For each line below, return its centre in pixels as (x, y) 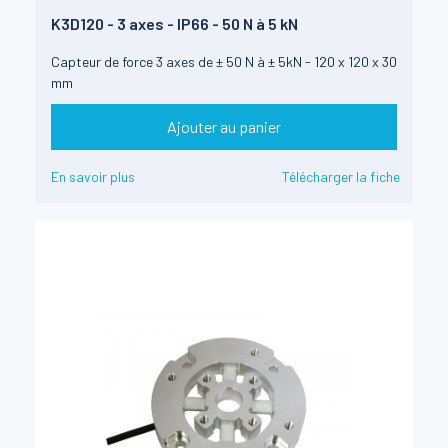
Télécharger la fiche (341, 177)
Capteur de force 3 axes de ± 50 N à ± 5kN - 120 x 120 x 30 (224, 61)
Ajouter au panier (224, 127)
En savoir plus (93, 177)
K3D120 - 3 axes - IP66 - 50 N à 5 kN (174, 23)
